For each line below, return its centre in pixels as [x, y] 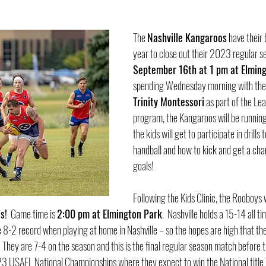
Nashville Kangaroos [187, 37]
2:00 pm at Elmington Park [110, 214]
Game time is [32, 214]
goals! [145, 166]
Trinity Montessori [169, 102]
